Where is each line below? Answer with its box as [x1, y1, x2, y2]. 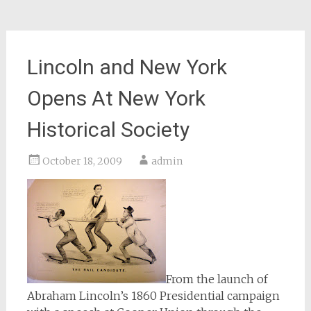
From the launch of [165, 272, 268, 286]
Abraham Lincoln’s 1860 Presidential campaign [26, 289, 280, 303]
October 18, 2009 [42, 155, 122, 167]
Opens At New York [26, 86, 205, 110]
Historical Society [26, 117, 190, 142]
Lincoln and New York [26, 55, 227, 79]
